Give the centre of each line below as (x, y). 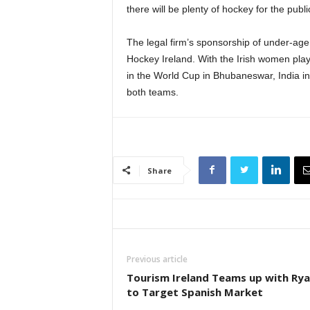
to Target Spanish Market (194, 292)
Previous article (157, 259)
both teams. (152, 92)
